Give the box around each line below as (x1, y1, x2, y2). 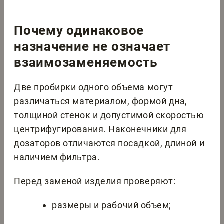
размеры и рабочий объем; (52, 200, 171, 211)
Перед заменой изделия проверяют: (14, 176, 176, 187)
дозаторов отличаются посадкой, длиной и (14, 138, 205, 149)
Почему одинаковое (14, 23, 144, 38)
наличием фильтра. (14, 152, 100, 163)
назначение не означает (14, 39, 171, 54)
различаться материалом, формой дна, (14, 96, 187, 107)
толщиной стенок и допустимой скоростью (14, 110, 204, 121)
